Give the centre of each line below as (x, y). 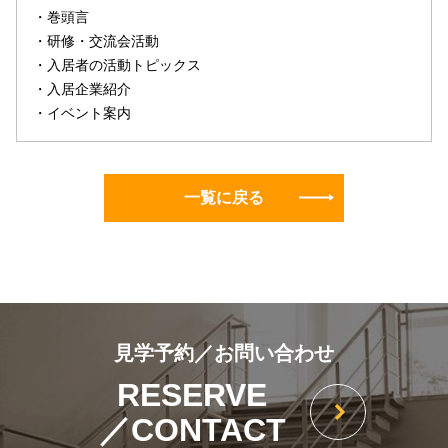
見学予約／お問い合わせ (224, 353)
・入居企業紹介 (82, 89)
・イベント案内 (82, 113)
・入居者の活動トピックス (117, 65)
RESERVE (192, 395)
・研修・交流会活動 (96, 41)
